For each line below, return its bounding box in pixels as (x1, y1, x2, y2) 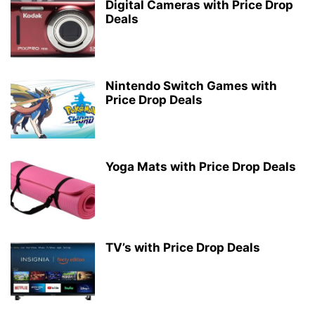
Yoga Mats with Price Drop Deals (105, 160, 296, 174)
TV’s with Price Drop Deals (105, 240, 260, 255)
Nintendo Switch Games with (105, 79, 277, 93)
